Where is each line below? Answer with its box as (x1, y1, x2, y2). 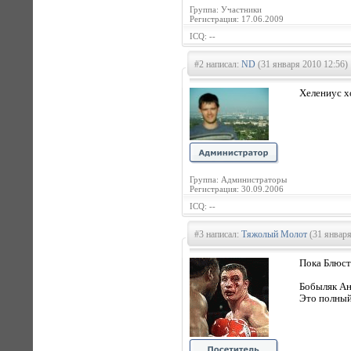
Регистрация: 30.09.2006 (190, 184, 284, 194)
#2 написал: (194, 59, 241, 70)
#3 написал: (194, 229, 241, 240)
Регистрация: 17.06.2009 (190, 14, 284, 24)
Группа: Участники (190, 5, 262, 14)
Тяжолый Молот (241, 229, 307, 240)
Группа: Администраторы (190, 175, 287, 184)
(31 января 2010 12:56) (255, 59, 348, 70)
